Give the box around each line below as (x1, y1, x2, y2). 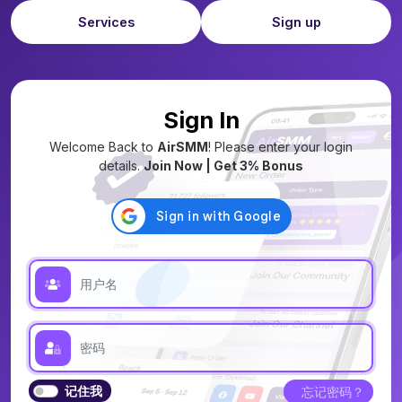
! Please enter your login (208, 139, 353, 154)
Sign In (162, 107, 240, 134)
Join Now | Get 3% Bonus (144, 158, 303, 173)
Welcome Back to (49, 139, 157, 154)
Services (77, 14, 135, 30)
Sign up (271, 14, 321, 30)
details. (99, 158, 144, 173)
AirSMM (157, 139, 208, 154)
